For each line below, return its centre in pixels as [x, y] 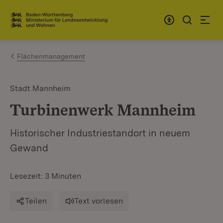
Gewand [29, 148]
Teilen [36, 201]
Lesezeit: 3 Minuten [46, 176]
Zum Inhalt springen [66, 16]
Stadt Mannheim [40, 88]
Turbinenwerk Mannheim [103, 110]
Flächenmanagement [51, 56]
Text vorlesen [99, 201]
